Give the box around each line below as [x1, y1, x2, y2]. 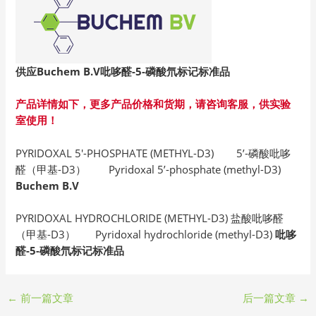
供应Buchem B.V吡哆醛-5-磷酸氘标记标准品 [16, 64, 231, 79]
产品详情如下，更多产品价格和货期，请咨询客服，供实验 [16, 97, 291, 111]
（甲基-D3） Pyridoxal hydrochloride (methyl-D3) [16, 227, 276, 242]
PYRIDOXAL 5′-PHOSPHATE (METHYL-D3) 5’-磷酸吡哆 [16, 145, 291, 160]
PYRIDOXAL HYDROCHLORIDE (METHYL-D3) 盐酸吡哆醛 [16, 211, 284, 226]
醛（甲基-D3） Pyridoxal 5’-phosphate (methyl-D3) [16, 162, 281, 176]
